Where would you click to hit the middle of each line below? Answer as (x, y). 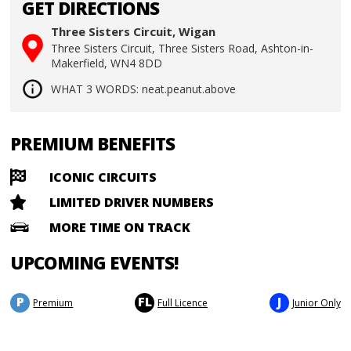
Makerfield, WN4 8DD (107, 63)
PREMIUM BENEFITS (93, 144)
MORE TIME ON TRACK (120, 228)
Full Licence (183, 303)
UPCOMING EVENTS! (95, 263)
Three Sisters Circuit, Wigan (134, 32)
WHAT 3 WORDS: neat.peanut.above (144, 89)
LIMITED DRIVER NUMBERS (132, 203)
